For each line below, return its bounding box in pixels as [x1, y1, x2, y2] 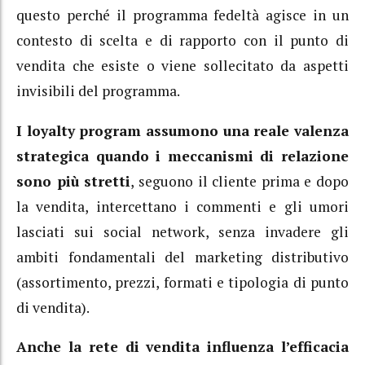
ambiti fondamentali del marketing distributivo [16, 247, 349, 266]
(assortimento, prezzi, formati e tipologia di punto [16, 272, 349, 292]
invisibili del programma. [16, 81, 180, 100]
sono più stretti [16, 171, 131, 191]
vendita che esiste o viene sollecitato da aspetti [16, 56, 349, 75]
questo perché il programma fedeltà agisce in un [16, 6, 349, 24]
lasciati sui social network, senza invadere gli [16, 222, 349, 241]
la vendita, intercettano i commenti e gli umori [16, 196, 349, 216]
